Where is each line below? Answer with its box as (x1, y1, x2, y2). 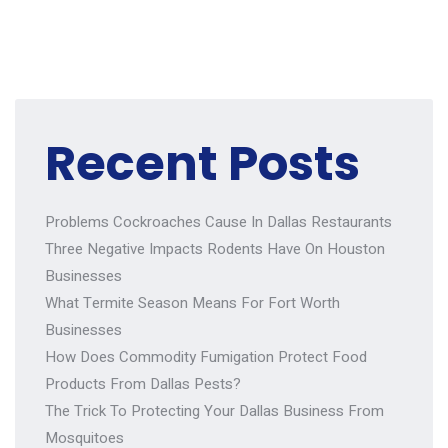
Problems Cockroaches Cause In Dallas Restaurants (45, 211, 392, 233)
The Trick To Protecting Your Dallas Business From (45, 400, 384, 422)
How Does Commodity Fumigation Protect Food (45, 346, 367, 368)
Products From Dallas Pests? (45, 373, 241, 395)
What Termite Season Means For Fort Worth (45, 292, 340, 314)
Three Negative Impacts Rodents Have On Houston (45, 238, 385, 260)
